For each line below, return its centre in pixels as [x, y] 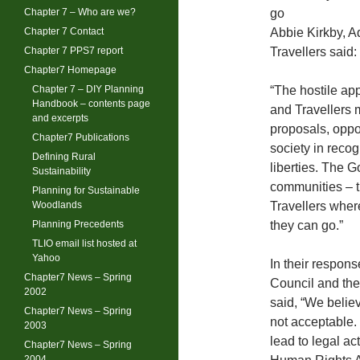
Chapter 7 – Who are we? [80, 12]
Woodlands [57, 205]
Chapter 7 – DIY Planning [88, 89]
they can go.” [307, 225]
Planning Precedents [78, 224]
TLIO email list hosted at [84, 243]
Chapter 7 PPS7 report [74, 50]
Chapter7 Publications [81, 137]
